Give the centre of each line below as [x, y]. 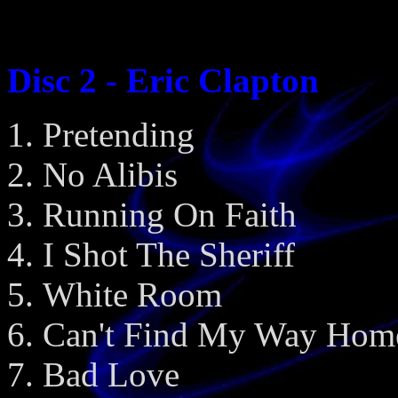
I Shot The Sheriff [169, 255]
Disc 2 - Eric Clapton [163, 80]
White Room [132, 295]
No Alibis [110, 175]
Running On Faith [170, 215]
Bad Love [111, 374]
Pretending [119, 135]
